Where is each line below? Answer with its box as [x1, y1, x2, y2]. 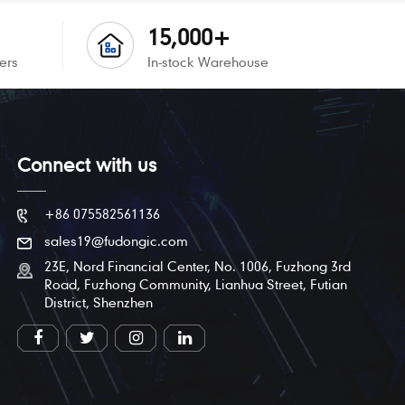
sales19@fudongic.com [44, 232, 189, 249]
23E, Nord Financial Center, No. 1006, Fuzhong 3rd [44, 258, 352, 274]
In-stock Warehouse [146, 53, 268, 70]
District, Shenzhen [44, 294, 154, 310]
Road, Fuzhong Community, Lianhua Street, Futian [44, 276, 348, 292]
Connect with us [17, 153, 157, 176]
